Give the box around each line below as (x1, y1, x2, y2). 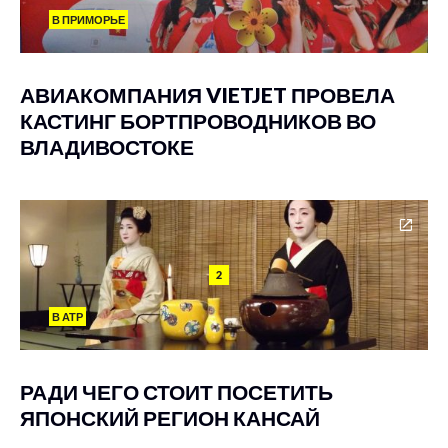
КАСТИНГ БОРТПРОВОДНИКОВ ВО (20, 108, 376, 133)
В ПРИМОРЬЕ (52, 13, 125, 26)
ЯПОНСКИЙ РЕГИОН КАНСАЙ (20, 405, 320, 430)
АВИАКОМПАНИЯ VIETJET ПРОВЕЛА (20, 82, 395, 107)
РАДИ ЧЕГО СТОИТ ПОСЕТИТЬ (20, 379, 333, 404)
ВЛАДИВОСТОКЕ (20, 134, 194, 159)
